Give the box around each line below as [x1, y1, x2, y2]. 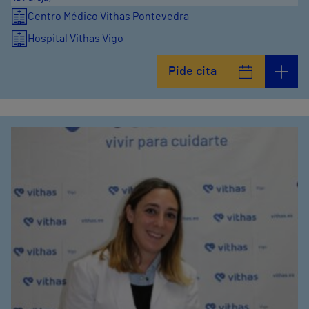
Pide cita [168, 66, 217, 78]
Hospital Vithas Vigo [28, 33, 123, 44]
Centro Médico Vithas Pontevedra [28, 11, 189, 22]
